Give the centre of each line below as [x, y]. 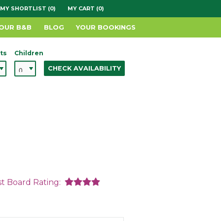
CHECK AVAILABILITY [84, 69]
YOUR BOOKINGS [106, 27]
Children [29, 53]
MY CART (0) [86, 8]
